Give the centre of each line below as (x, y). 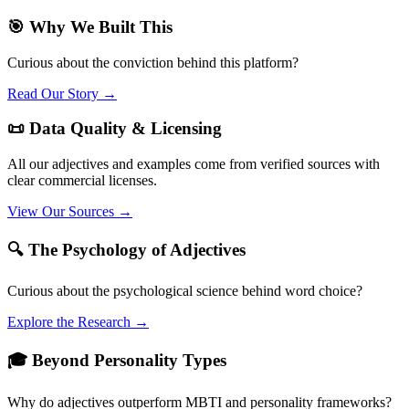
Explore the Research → (78, 322)
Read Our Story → (62, 93)
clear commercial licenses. (82, 181)
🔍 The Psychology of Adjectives (126, 249)
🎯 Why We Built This (90, 26)
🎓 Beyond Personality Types (117, 361)
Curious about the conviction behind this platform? (153, 62)
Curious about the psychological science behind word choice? (185, 291)
